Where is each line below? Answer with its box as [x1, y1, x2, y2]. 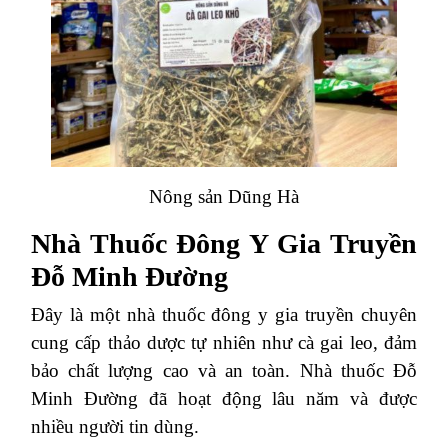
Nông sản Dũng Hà [149, 185, 299, 207]
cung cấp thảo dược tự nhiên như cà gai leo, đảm [31, 331, 417, 353]
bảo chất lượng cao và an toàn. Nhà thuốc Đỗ [31, 359, 417, 381]
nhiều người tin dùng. [31, 415, 199, 437]
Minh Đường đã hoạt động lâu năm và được [31, 387, 417, 409]
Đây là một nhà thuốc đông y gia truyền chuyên [31, 303, 417, 325]
